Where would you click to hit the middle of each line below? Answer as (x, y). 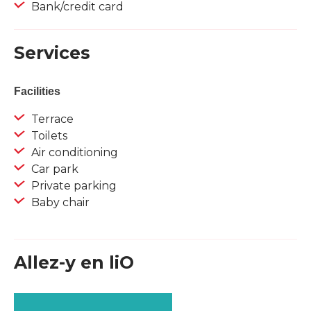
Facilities (37, 92)
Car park (53, 169)
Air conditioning (73, 153)
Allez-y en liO (74, 263)
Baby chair (59, 203)
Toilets (48, 136)
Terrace (51, 119)
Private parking (73, 186)
